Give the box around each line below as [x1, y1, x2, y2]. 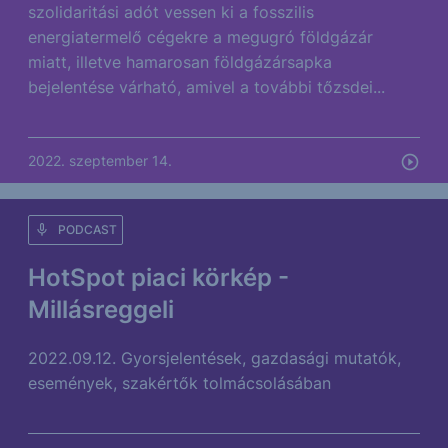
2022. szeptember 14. [28, 152, 172, 169]
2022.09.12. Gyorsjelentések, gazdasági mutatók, [28, 348, 401, 368]
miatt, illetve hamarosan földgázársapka [28, 52, 332, 72]
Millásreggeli [28, 295, 174, 324]
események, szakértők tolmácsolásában [28, 373, 331, 393]
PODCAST [58, 222, 117, 237]
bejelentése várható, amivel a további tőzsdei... [28, 77, 385, 97]
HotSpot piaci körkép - [28, 263, 289, 292]
